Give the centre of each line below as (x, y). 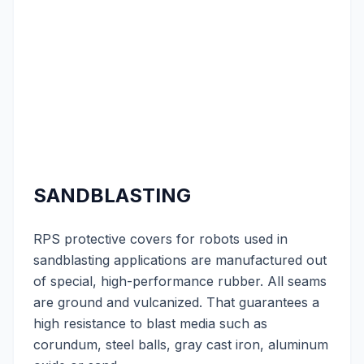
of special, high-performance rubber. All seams (180, 281)
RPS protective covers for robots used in (160, 239)
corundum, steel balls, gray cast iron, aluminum (181, 344)
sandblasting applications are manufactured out (180, 260)
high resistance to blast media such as (150, 323)
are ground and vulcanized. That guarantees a (176, 302)
